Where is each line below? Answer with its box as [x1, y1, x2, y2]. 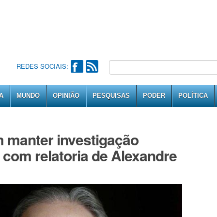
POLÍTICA [178, 92, 208, 99]
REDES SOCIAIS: [16, 62, 68, 71]
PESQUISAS [93, 92, 130, 99]
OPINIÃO [53, 92, 79, 99]
